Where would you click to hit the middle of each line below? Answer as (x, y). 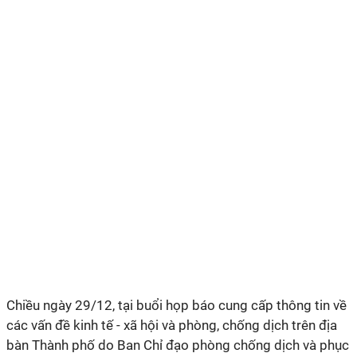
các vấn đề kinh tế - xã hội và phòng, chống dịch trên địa (172, 325)
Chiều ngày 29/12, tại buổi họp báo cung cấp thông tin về (177, 305)
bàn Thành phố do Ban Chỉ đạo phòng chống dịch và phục (178, 345)
